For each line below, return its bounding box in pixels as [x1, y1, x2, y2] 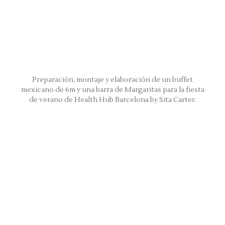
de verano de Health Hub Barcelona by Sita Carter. [29, 95, 196, 104]
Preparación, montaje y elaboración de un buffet [32, 75, 193, 84]
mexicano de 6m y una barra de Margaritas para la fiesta [21, 85, 204, 94]
